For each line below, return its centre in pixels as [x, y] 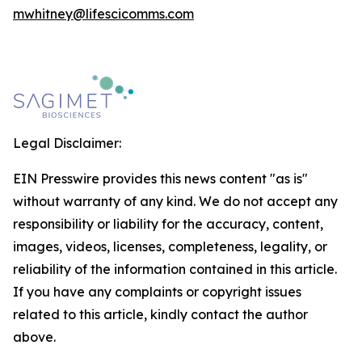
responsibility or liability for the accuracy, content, [168, 224]
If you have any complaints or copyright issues [157, 292]
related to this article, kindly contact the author [160, 314]
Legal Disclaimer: [67, 143]
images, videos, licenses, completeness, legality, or [170, 246]
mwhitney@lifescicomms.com [103, 14]
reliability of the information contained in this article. [175, 269]
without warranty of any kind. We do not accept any [175, 201]
